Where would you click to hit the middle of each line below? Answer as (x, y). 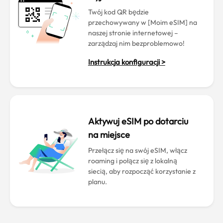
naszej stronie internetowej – (133, 33)
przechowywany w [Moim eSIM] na (142, 22)
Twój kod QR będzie (118, 12)
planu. (97, 182)
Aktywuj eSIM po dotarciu (138, 121)
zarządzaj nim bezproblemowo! (136, 43)
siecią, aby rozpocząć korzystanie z (142, 171)
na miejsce (109, 135)
